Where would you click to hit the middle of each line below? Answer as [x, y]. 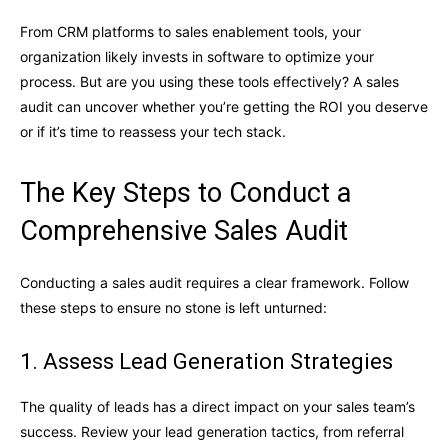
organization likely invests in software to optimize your [197, 57]
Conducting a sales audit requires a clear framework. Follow [214, 283]
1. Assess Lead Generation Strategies [206, 362]
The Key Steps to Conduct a [185, 193]
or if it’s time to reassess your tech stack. [153, 132]
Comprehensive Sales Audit [184, 231]
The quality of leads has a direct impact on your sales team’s [217, 407]
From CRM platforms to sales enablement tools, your [190, 32]
